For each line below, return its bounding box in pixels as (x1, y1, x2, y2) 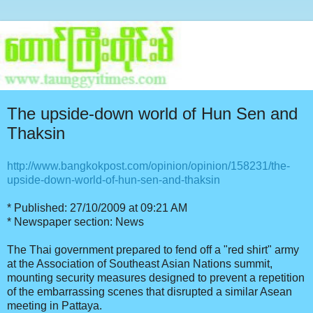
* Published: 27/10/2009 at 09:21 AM (7, 202, 187, 214)
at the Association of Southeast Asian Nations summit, (7, 258, 272, 270)
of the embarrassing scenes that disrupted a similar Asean (7, 286, 292, 298)
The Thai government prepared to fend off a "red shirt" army (7, 244, 299, 256)
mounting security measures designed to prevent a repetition (7, 272, 305, 284)
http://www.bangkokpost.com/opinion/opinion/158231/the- (7, 160, 290, 173)
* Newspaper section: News (7, 216, 144, 228)
